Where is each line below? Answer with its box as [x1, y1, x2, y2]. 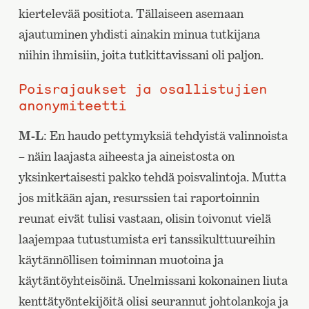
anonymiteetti [18, 96, 126, 114]
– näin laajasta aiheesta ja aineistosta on [18, 149, 235, 164]
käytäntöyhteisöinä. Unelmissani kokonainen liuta [18, 273, 288, 288]
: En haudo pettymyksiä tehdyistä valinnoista [43, 128, 288, 143]
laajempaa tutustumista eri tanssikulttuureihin [18, 232, 275, 247]
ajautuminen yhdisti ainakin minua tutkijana [18, 26, 260, 41]
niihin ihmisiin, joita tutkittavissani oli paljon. [18, 47, 263, 62]
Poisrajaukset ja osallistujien [18, 79, 267, 98]
